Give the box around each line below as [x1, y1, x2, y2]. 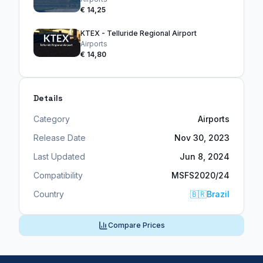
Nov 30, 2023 [174, 133, 230, 143]
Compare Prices [107, 221, 165, 230]
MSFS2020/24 [171, 170, 230, 181]
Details [33, 93, 63, 104]
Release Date [33, 133, 86, 143]
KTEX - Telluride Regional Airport [80, 29, 197, 38]
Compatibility [33, 170, 83, 181]
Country [33, 189, 64, 200]
